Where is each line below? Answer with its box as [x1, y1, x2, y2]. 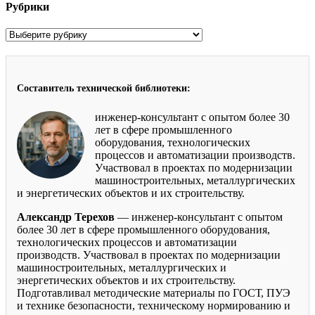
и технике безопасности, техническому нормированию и [17, 299, 290, 311]
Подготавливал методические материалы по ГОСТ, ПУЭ [17, 286, 290, 299]
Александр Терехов [17, 210, 115, 223]
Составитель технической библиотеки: [17, 83, 191, 94]
